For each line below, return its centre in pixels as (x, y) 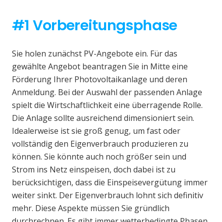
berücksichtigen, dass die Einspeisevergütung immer (110, 182)
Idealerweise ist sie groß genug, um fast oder (96, 131)
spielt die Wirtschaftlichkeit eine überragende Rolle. (107, 105)
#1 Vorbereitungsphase (95, 25)
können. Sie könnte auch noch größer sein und (99, 156)
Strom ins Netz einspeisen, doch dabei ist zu (94, 169)
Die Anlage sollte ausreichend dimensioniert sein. (103, 118)
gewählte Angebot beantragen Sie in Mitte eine (100, 66)
